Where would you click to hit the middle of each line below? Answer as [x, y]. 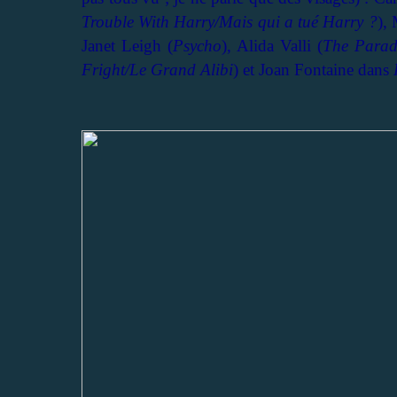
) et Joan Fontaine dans [313, 69]
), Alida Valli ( [272, 45]
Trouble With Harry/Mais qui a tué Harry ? [230, 21]
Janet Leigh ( [127, 45]
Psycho [197, 45]
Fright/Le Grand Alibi [157, 69]
